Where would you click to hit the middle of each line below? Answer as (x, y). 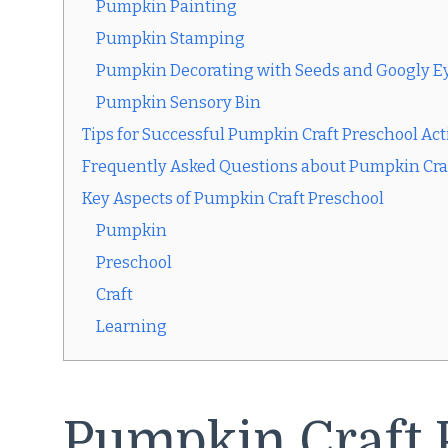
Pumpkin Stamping (170, 39)
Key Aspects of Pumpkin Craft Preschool (233, 199)
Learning (131, 327)
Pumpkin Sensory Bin (178, 103)
